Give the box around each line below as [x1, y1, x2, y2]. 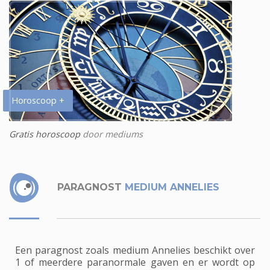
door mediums [80, 128, 143, 140]
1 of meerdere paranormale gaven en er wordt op [15, 255, 255, 269]
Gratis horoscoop [9, 128, 80, 140]
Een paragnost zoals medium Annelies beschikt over [15, 243, 255, 257]
